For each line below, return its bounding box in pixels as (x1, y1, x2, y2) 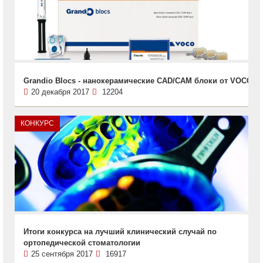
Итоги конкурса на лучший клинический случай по (23, 227, 217, 236)
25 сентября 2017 (31, 249, 93, 258)
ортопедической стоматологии (23, 238, 140, 247)
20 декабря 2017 (31, 87, 89, 96)
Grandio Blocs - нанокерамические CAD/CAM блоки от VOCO (23, 76, 252, 85)
